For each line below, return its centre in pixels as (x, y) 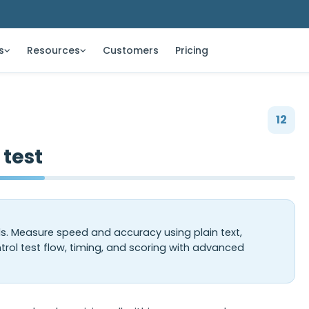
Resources (53, 50)
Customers (131, 50)
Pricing (192, 50)
